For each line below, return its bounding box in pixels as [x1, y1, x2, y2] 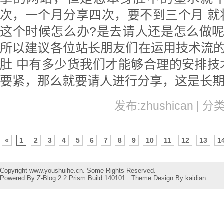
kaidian [185, 174, 206, 182]
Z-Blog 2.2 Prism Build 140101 [37, 174, 125, 182]
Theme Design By [131, 174, 185, 182]
